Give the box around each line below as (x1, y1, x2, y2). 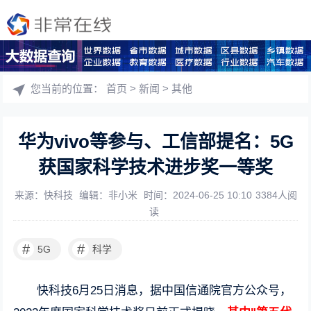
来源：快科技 (14, 190, 76, 201)
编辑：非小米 (78, 190, 140, 201)
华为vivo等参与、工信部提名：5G (17, 131, 294, 152)
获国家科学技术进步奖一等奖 (38, 157, 273, 178)
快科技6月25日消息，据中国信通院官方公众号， (37, 284, 292, 297)
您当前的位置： (31, 83, 107, 94)
